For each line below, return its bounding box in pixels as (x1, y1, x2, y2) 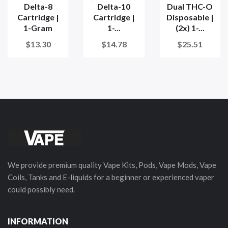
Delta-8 (23, 2, 52, 12)
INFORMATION (8, 216, 68, 226)
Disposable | (166, 12, 214, 22)
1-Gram (23, 23, 53, 33)
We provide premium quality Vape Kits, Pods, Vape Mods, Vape (8, 160, 216, 170)
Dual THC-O (167, 2, 213, 12)
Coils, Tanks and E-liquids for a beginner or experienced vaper (8, 173, 214, 182)
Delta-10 (97, 2, 131, 12)
